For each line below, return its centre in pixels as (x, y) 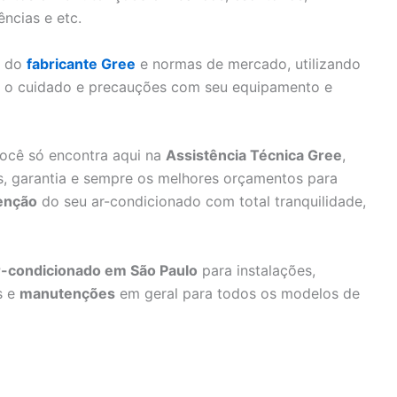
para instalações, (257, 270)
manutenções (67, 293)
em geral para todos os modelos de (237, 293)
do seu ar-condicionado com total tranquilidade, (202, 202)
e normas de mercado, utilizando (248, 63)
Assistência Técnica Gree (254, 156)
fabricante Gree (81, 63)
